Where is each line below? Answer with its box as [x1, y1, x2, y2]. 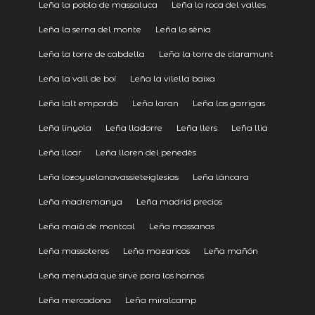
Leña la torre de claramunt [158, 48, 274, 59]
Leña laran [131, 97, 179, 108]
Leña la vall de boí [38, 72, 116, 84]
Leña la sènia [155, 23, 211, 34]
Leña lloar [38, 146, 82, 157]
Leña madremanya [38, 195, 122, 207]
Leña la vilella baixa [129, 72, 215, 84]
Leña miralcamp [124, 294, 196, 305]
